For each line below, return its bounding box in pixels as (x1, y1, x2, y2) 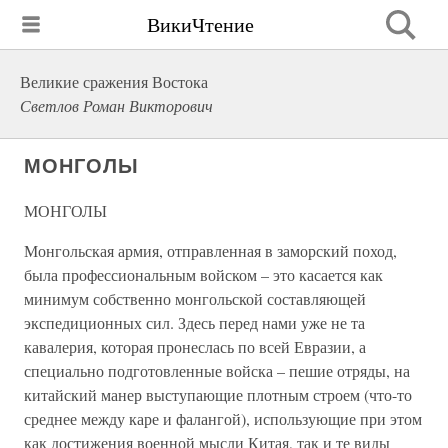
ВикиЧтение (147, 10, 254, 38)
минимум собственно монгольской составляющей (24, 288, 366, 309)
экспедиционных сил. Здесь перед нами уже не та (24, 312, 365, 333)
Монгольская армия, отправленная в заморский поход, (24, 240, 397, 261)
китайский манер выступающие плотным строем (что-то (24, 384, 412, 405)
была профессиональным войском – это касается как (24, 264, 383, 285)
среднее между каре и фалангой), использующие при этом (24, 408, 422, 429)
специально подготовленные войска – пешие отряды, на (24, 360, 410, 381)
